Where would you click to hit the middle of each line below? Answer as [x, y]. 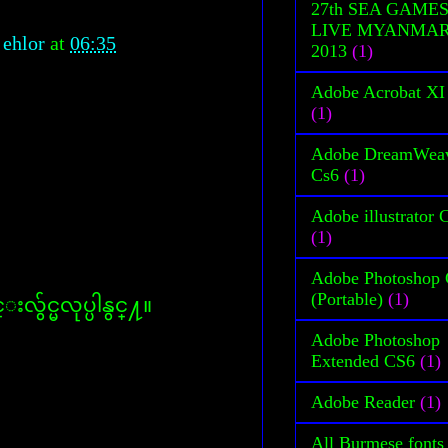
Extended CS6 [363, 360]
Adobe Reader [363, 401]
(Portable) [347, 298]
